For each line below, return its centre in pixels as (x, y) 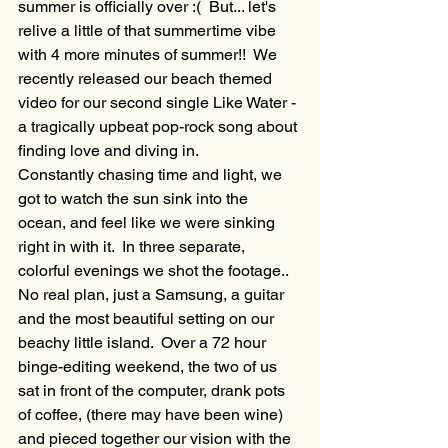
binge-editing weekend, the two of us (149, 367)
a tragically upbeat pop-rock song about (159, 127)
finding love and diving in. (108, 151)
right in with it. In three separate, (133, 247)
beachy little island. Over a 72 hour (144, 343)
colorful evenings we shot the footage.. (155, 271)
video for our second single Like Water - (159, 103)
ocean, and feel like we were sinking (148, 223)
